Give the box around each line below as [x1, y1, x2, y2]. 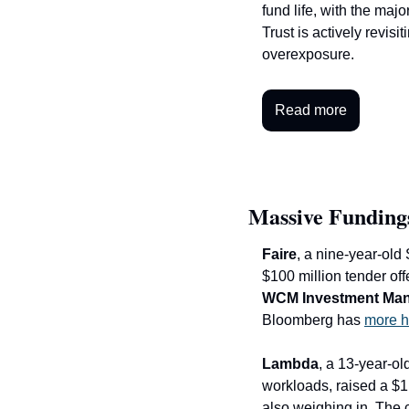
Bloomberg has [262, 312, 364, 329]
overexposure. [262, 47, 354, 63]
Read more [275, 102, 347, 119]
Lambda [262, 356, 319, 372]
